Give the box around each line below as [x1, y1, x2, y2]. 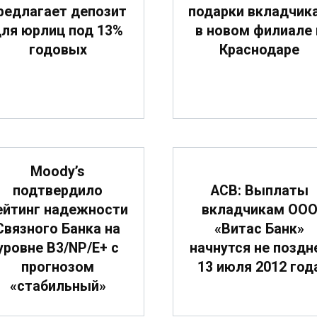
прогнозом [21, 259, 94, 276]
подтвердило [13, 183, 103, 200]
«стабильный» [9, 278, 106, 295]
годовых [28, 42, 87, 59]
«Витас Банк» [214, 221, 304, 238]
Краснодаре [219, 42, 299, 59]
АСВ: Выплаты [210, 183, 309, 200]
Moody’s [30, 163, 85, 180]
